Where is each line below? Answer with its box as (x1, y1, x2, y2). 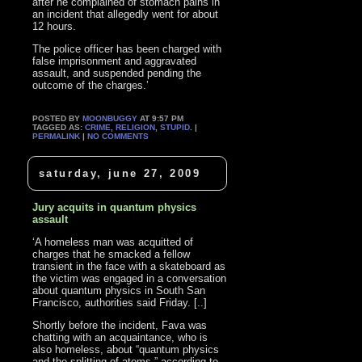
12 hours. (32, 19, 77, 32)
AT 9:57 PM (137, 113, 184, 123)
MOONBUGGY (82, 113, 138, 123)
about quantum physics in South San (32, 284, 206, 297)
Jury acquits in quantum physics (32, 201, 197, 214)
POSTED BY (32, 113, 83, 123)
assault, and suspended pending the (32, 66, 202, 79)
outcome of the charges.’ (32, 78, 149, 91)
